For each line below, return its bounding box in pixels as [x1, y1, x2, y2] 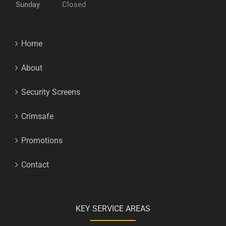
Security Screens [21, 87, 80, 97]
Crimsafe [21, 111, 53, 121]
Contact [21, 159, 49, 169]
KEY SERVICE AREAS [76, 203, 150, 213]
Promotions [21, 135, 63, 145]
